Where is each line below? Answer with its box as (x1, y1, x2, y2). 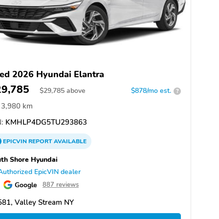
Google (15, 180, 37, 190)
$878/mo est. (131, 86, 171, 96)
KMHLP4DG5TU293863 (3, 117, 87, 128)
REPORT (28, 137, 52, 146)
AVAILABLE (52, 137, 87, 146)
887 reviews (43, 180, 79, 190)
